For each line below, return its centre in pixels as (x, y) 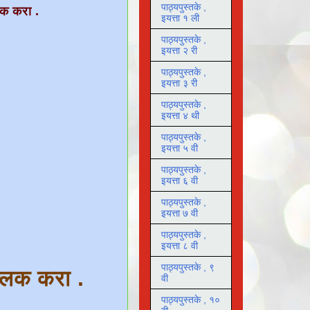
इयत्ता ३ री (179, 83)
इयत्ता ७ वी (180, 213)
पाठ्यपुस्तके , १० (191, 300)
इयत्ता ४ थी (180, 116)
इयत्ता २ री (179, 51)
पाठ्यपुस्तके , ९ (188, 267)
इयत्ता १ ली (180, 18)
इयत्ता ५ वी (180, 148)
